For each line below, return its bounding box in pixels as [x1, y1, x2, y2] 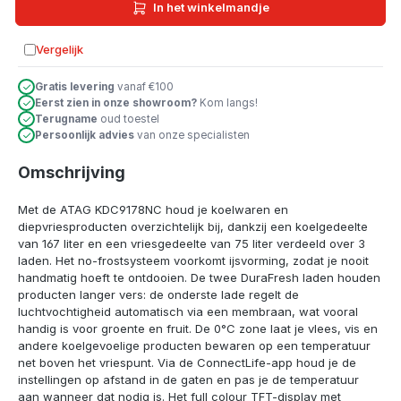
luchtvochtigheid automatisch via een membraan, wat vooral [18, 304, 358, 320]
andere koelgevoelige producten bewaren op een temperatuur [18, 338, 371, 354]
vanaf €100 [115, 81, 174, 94]
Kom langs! [197, 97, 258, 110]
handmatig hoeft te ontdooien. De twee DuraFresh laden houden [18, 270, 380, 286]
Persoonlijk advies [35, 129, 134, 142]
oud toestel [98, 113, 159, 126]
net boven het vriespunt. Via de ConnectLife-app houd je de [18, 355, 356, 371]
